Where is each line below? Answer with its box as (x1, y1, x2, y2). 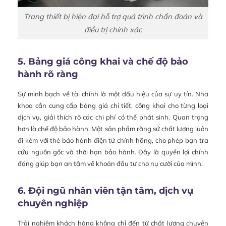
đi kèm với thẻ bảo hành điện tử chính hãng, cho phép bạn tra (18, 136, 208, 145)
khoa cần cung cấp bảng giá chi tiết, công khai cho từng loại (18, 101, 208, 110)
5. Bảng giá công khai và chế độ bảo (18, 56, 188, 68)
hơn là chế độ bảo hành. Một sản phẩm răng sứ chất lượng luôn (18, 125, 208, 133)
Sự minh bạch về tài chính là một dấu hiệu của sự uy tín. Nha (18, 90, 208, 98)
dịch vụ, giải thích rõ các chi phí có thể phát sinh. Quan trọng (18, 113, 208, 122)
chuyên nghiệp (18, 198, 88, 209)
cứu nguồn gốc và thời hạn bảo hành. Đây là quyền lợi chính (18, 148, 208, 156)
